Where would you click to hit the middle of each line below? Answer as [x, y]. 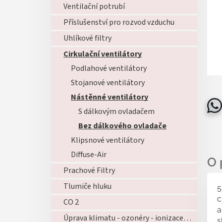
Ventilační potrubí [94, 6]
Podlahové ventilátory [109, 68]
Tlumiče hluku [87, 186]
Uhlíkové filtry [87, 38]
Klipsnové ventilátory [108, 140]
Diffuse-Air [89, 155]
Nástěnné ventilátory [110, 97]
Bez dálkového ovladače [122, 126]
